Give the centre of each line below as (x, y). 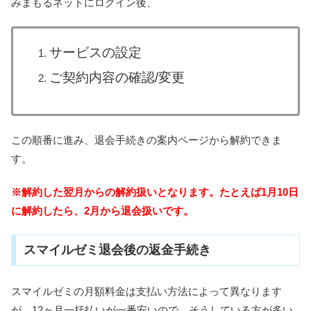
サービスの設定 (95, 52)
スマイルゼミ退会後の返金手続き (117, 250)
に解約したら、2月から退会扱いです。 (102, 210)
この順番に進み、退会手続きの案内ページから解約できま (146, 140)
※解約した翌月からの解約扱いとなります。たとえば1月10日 (155, 192)
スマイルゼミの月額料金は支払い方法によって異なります (146, 291)
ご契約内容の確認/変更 (117, 77)
